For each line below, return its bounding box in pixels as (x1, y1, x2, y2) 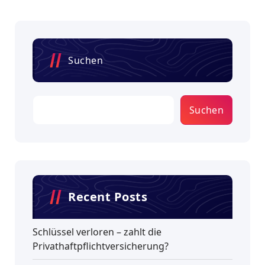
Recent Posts (68, 188, 147, 205)
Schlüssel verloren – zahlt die (33, 225, 161, 238)
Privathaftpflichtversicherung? (33, 239, 169, 253)
